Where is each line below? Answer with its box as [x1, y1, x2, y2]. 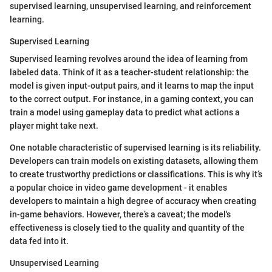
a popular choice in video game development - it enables [10, 182, 227, 192]
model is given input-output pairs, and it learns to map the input [10, 80, 254, 90]
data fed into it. [10, 236, 69, 246]
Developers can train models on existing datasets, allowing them [10, 155, 258, 166]
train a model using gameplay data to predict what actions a [10, 107, 240, 117]
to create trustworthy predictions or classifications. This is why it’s [10, 169, 262, 179]
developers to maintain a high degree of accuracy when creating [10, 195, 256, 206]
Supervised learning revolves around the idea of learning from [10, 53, 248, 64]
